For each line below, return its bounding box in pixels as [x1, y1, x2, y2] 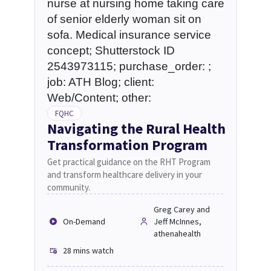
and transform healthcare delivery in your [47, 169, 202, 180]
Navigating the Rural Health [47, 119, 226, 138]
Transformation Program [47, 135, 207, 154]
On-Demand [62, 216, 105, 227]
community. [47, 181, 90, 193]
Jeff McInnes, [153, 216, 201, 227]
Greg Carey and [153, 204, 210, 215]
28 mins [62, 245, 90, 256]
